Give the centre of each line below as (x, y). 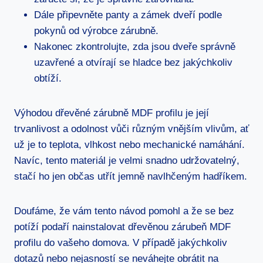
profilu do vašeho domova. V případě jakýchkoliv (121, 242)
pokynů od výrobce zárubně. (96, 31)
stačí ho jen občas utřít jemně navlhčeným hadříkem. (131, 176)
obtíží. (48, 78)
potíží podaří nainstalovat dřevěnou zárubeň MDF (122, 227)
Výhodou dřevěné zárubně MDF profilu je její (112, 113)
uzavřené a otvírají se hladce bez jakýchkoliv (133, 62)
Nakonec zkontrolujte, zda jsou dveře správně (135, 46)
